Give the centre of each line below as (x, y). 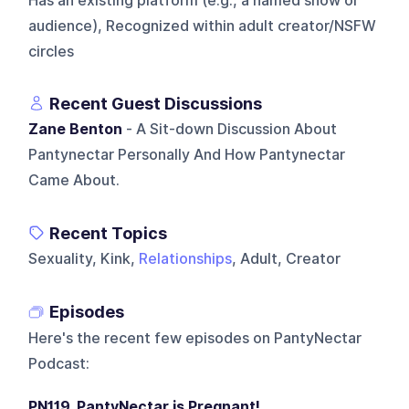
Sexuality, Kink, (84, 258)
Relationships (186, 258)
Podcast (58, 363)
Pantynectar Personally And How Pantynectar (187, 154)
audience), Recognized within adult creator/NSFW (203, 26)
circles (52, 51)
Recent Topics (109, 233)
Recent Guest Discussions (156, 103)
